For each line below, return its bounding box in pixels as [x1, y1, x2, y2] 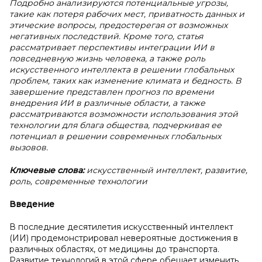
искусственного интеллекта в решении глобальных [9, 64, 234, 75]
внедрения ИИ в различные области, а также [9, 98, 205, 108]
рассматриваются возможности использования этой [9, 109, 238, 119]
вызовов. [9, 142, 48, 153]
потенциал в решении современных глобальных [9, 131, 221, 142]
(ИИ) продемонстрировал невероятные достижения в [9, 233, 238, 243]
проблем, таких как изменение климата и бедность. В [9, 75, 241, 86]
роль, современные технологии [9, 176, 147, 187]
